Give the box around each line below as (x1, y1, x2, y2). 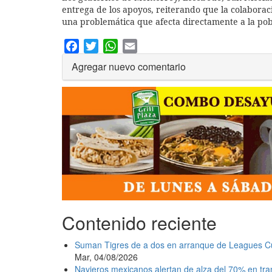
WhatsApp (118, 38, 163, 52)
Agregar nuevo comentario (72, 59, 186, 74)
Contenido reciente (62, 209, 217, 236)
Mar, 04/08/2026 (75, 251, 138, 263)
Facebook (79, 38, 121, 52)
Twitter (98, 38, 126, 52)
